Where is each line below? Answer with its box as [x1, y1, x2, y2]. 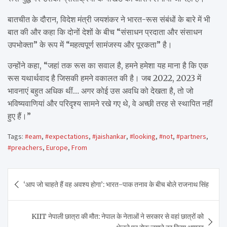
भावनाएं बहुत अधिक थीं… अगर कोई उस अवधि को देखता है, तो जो [8, 85, 194, 96]
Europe [46, 142, 68, 152]
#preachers [8, 142, 43, 152]
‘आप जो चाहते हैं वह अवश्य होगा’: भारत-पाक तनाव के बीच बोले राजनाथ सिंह [23, 179, 209, 189]
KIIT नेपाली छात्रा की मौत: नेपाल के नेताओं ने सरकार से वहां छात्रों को [31, 211, 204, 221]
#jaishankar [92, 131, 126, 141]
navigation [7, 183, 76, 200]
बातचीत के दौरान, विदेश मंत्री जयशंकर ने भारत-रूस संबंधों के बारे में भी [8, 14, 210, 24]
